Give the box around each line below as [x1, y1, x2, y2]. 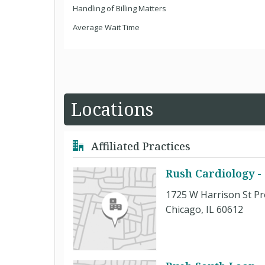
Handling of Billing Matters [73, 3, 166, 14]
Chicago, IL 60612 [166, 203, 243, 216]
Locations [71, 97, 153, 121]
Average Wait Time [73, 22, 140, 33]
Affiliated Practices [88, 139, 190, 153]
